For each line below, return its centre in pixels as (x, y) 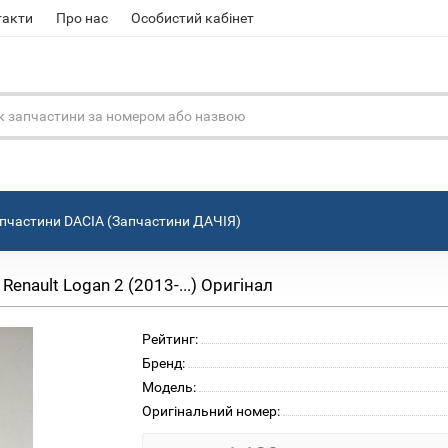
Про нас (82, 18)
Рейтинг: (169, 338)
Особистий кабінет (192, 18)
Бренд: (163, 362)
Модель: (168, 386)
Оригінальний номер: (210, 410)
